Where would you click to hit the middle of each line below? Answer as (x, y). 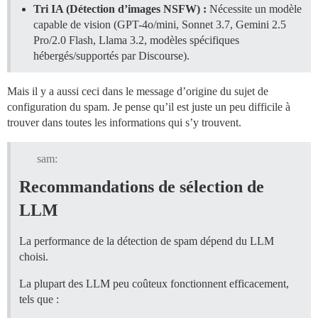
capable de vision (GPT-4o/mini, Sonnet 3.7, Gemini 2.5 (160, 25)
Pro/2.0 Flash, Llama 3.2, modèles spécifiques (136, 40)
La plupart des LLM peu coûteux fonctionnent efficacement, (154, 284)
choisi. (34, 257)
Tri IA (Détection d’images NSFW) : (120, 9)
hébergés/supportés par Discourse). (111, 56)
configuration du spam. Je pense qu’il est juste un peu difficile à (149, 107)
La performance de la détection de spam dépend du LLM (147, 241)
